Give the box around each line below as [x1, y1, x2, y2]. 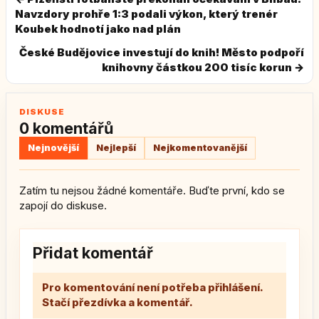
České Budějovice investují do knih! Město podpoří [19, 45, 304, 59]
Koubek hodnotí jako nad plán [15, 21, 181, 36]
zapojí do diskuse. [19, 198, 107, 212]
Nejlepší [96, 142, 136, 153]
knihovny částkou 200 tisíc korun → [102, 60, 304, 74]
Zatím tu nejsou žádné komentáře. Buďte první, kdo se [19, 183, 285, 197]
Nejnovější [28, 142, 79, 153]
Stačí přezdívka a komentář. [42, 296, 193, 309]
